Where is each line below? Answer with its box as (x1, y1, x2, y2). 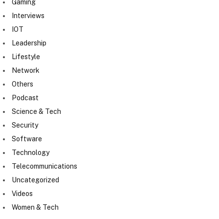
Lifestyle (12, 53, 40, 61)
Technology (12, 149, 49, 157)
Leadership (12, 39, 46, 47)
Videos (12, 190, 33, 198)
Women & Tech (12, 203, 59, 212)
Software (12, 135, 42, 143)
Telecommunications (12, 162, 77, 171)
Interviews (12, 12, 44, 20)
